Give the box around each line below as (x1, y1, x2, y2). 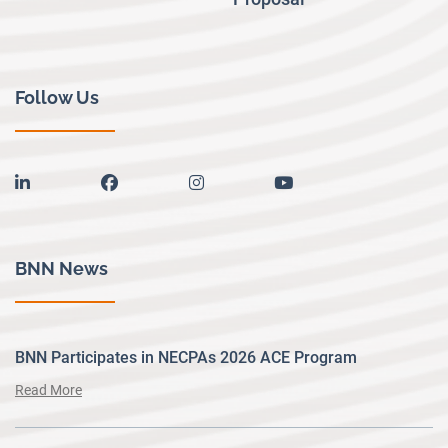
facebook (116, 170, 189, 191)
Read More (15, 382, 82, 399)
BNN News (15, 258, 108, 280)
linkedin (29, 170, 87, 191)
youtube (292, 170, 354, 191)
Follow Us (15, 86, 99, 108)
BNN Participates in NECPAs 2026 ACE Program (15, 348, 357, 368)
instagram (202, 170, 280, 191)
